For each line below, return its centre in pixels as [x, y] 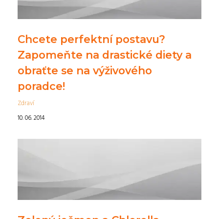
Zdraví [26, 104]
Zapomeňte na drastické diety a [105, 55]
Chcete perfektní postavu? [91, 39]
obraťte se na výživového [85, 71]
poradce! [41, 86]
